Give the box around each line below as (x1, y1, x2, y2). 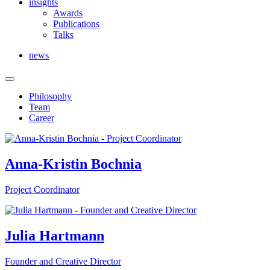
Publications (53, 18, 99, 29)
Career (29, 112, 54, 123)
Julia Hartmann (5, 227, 104, 243)
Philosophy (29, 90, 72, 101)
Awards (53, 7, 83, 18)
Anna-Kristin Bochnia (5, 155, 142, 172)
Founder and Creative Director (5, 256, 121, 266)
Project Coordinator (5, 184, 80, 195)
